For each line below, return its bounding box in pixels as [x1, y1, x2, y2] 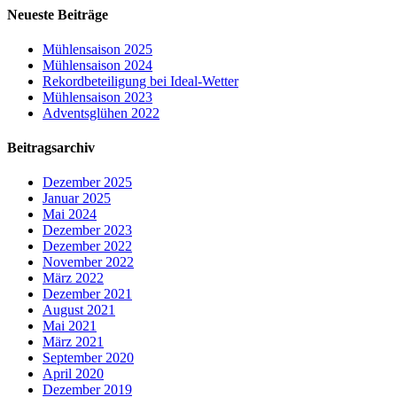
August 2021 [43, 302, 115, 318]
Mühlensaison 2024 [43, 57, 152, 73]
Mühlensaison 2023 [43, 89, 152, 105]
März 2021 [43, 334, 104, 350]
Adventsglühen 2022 [43, 105, 160, 121]
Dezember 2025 [43, 175, 132, 191]
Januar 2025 [43, 191, 111, 206]
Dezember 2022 [43, 238, 132, 254]
